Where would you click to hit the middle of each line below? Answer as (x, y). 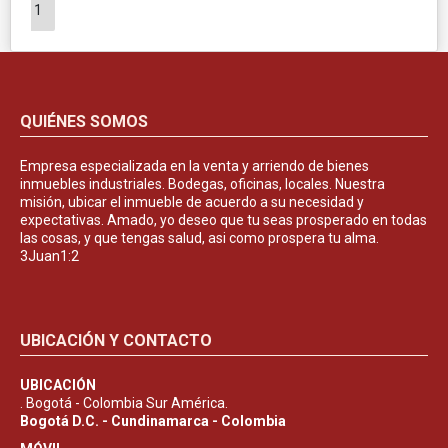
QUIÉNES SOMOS (84, 121)
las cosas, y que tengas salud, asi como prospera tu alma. (199, 237)
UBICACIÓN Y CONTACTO (116, 340)
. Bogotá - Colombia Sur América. (124, 402)
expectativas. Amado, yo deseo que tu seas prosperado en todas (223, 219)
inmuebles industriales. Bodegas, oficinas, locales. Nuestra (202, 183)
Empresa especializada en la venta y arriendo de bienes (194, 165)
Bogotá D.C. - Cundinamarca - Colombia (153, 420)
